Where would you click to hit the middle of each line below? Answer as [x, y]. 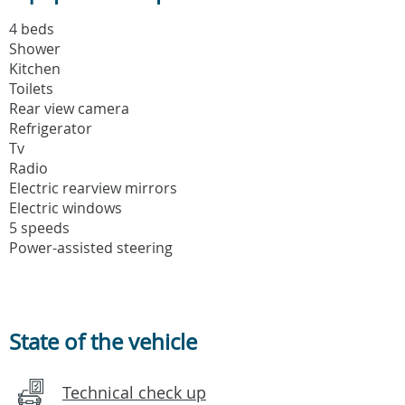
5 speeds [39, 227]
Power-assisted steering [91, 247]
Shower [35, 48]
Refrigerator [51, 128]
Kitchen [35, 68]
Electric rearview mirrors [93, 188]
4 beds [32, 28]
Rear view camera [69, 108]
